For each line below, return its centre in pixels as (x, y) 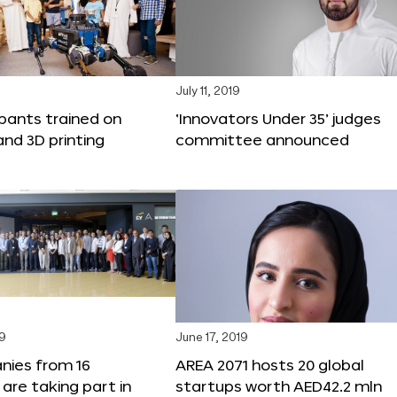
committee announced (262, 139)
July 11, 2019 (208, 91)
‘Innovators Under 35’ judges (278, 118)
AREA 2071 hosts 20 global (270, 364)
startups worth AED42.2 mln (279, 385)
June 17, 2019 (212, 338)
